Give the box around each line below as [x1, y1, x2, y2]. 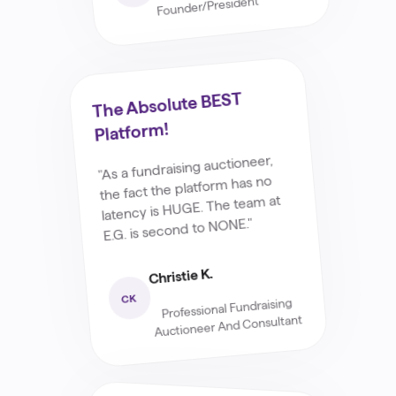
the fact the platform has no [98, 172, 272, 202]
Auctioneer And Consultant [154, 312, 304, 339]
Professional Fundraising [161, 295, 293, 321]
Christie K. [148, 265, 214, 286]
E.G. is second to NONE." [102, 215, 253, 243]
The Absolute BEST [91, 88, 242, 121]
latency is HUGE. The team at [100, 192, 281, 223]
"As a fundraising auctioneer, [96, 151, 273, 183]
